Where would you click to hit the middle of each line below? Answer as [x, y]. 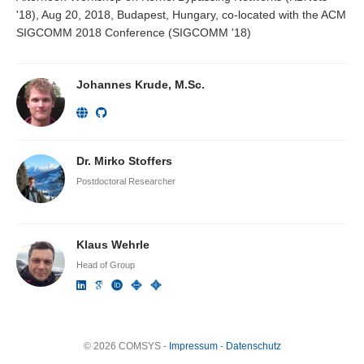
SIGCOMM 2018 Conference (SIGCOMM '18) [134, 33]
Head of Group [105, 264]
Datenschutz [253, 347]
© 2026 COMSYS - [126, 347]
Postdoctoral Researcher [126, 181]
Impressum [193, 347]
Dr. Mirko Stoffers [124, 160]
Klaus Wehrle [113, 244]
